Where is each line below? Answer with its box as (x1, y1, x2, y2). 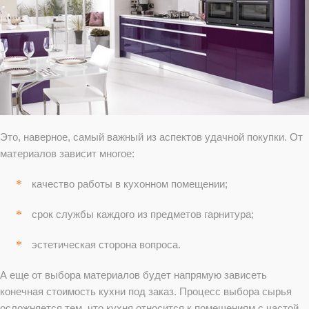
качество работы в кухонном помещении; (32, 177, 228, 190)
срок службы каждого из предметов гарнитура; (32, 208, 254, 220)
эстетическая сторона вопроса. (32, 238, 181, 250)
